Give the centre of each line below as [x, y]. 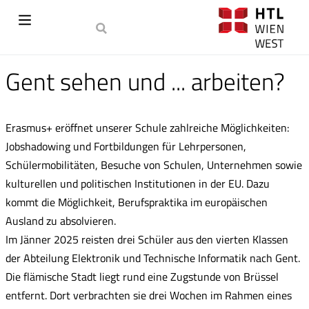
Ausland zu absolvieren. [61, 221]
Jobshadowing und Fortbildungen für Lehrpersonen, [126, 146]
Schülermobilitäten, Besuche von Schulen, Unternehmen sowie [154, 165]
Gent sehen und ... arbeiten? [145, 81]
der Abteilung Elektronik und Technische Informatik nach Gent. [153, 258]
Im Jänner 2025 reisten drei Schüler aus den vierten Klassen [147, 239]
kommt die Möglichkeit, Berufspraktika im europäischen [137, 202]
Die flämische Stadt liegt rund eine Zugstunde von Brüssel [142, 277]
